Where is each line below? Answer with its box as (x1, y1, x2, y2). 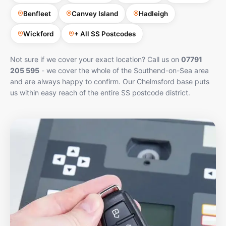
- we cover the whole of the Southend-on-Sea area (39, 66, 209, 75)
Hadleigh (139, 9, 168, 18)
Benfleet (23, 9, 51, 18)
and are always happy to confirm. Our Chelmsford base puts (10, 77, 209, 86)
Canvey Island (72, 9, 118, 18)
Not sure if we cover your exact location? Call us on (10, 54, 181, 64)
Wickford (23, 29, 53, 38)
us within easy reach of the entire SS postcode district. (10, 88, 190, 97)
